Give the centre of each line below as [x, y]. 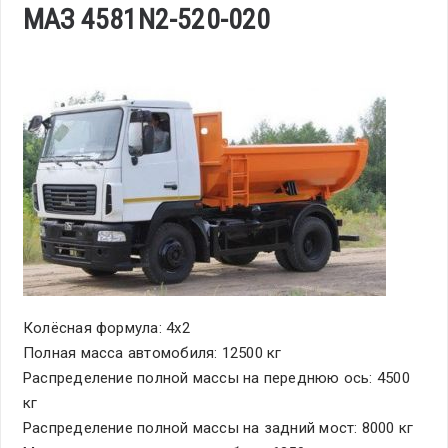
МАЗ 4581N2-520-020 [147, 19]
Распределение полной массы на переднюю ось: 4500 [216, 378]
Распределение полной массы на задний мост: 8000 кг [218, 428]
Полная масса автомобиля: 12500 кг [152, 353]
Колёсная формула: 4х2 [106, 328]
